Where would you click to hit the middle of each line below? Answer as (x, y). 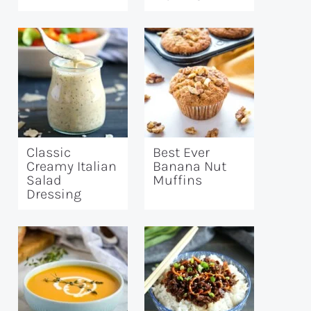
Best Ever (181, 152)
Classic (49, 152)
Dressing (54, 194)
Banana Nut (190, 166)
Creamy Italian (72, 166)
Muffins (177, 180)
